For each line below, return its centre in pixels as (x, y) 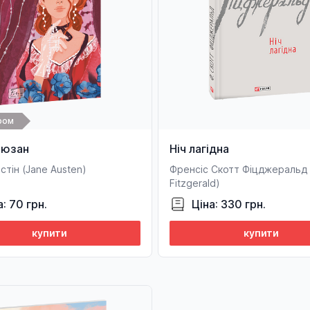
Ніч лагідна (199, 149)
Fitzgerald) (195, 183)
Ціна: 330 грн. (229, 204)
